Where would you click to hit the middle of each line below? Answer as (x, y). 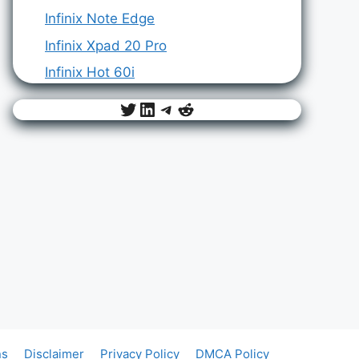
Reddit (205, 108)
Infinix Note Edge (100, 19)
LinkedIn (175, 108)
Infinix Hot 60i (90, 73)
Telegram (199, 108)
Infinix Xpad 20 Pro (106, 45)
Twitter (150, 108)
